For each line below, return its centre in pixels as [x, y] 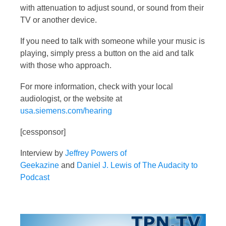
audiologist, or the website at [71, 98]
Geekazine [40, 165]
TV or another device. [59, 20]
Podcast [35, 177]
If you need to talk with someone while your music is [112, 41]
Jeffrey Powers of [96, 153]
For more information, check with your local [97, 86]
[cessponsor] [43, 132]
